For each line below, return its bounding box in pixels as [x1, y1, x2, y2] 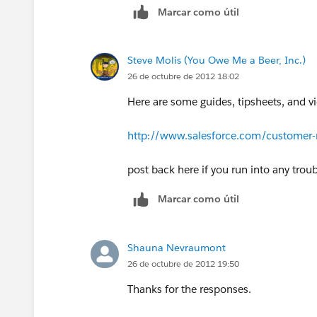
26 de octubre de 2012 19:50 [127, 258, 239, 270]
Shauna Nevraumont [127, 241, 226, 255]
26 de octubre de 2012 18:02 [127, 70, 239, 83]
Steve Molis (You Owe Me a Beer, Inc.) [127, 54, 306, 67]
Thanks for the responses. [127, 282, 251, 296]
